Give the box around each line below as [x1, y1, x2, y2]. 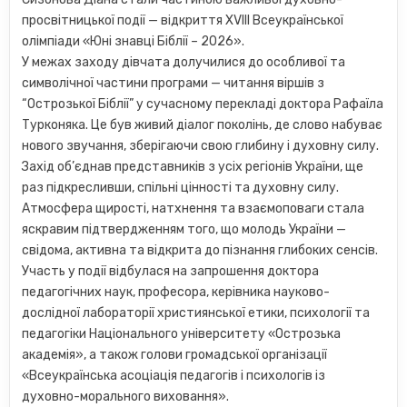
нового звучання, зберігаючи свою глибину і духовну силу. [22, 138, 380, 154]
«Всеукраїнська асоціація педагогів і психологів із [22, 368, 326, 384]
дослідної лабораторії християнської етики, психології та [22, 305, 371, 322]
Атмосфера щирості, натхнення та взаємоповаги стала [22, 201, 365, 217]
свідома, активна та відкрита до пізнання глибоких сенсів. [22, 243, 379, 259]
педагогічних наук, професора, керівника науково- [22, 284, 331, 301]
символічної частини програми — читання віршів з [22, 75, 325, 92]
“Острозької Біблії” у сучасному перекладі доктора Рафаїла [22, 96, 384, 113]
